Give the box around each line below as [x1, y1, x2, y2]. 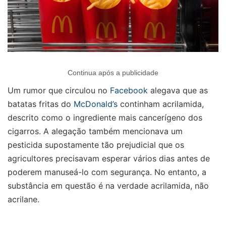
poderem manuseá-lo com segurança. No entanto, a [8, 167, 206, 178]
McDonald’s [74, 99, 118, 109]
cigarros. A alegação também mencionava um [8, 126, 183, 137]
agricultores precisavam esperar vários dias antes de [8, 153, 210, 164]
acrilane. [8, 194, 39, 205]
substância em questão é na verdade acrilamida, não [8, 181, 209, 191]
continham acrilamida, [118, 99, 204, 109]
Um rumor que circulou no [8, 85, 110, 96]
